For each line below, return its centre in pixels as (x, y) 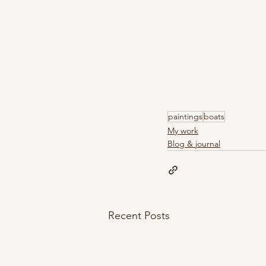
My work (183, 130)
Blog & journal (194, 143)
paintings (185, 116)
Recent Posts (139, 215)
